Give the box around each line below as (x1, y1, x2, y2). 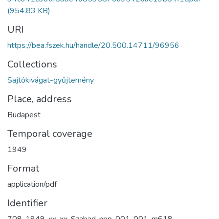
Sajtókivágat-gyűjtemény (7, 74, 94, 86)
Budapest (7, 109, 41, 120)
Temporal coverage (7, 127, 92, 140)
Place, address (7, 92, 72, 106)
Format (7, 161, 39, 175)
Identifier (7, 196, 47, 210)
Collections (7, 57, 57, 71)
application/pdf (7, 178, 57, 190)
